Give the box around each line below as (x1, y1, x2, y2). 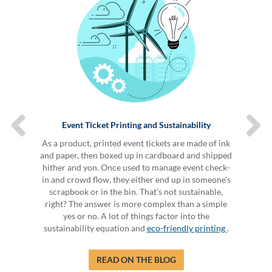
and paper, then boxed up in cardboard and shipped (40, 149, 232, 160)
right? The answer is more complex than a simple (45, 198, 227, 209)
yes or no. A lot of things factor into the (63, 210, 209, 221)
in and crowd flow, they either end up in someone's (41, 174, 231, 185)
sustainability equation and (43, 222, 147, 233)
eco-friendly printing (146, 222, 227, 233)
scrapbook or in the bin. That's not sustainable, (49, 186, 223, 197)
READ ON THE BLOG (96, 254, 176, 265)
